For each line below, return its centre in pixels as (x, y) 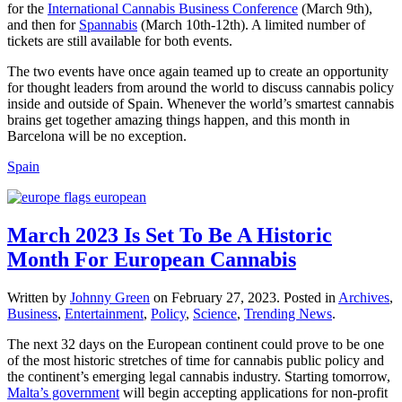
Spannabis (108, 25)
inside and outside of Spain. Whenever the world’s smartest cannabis (201, 104)
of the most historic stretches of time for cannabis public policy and (196, 361)
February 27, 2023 (224, 298)
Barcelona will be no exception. (97, 136)
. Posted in (307, 298)
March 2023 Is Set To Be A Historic (170, 236)
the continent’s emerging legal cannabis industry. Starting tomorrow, (199, 377)
